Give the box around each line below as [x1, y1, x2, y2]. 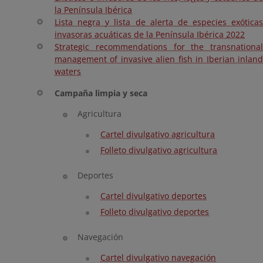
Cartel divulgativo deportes [100, 190, 207, 201]
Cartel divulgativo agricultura [100, 129, 215, 140]
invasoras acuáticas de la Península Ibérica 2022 [55, 29, 245, 40]
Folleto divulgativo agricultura [100, 144, 217, 156]
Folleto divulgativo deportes [100, 206, 209, 217]
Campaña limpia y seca [55, 87, 147, 99]
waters [55, 66, 81, 77]
